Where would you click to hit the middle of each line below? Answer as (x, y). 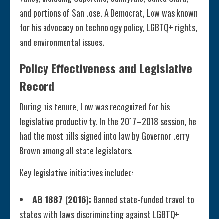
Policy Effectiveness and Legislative (106, 68)
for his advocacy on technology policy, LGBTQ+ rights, (108, 28)
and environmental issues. (62, 42)
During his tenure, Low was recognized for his (95, 107)
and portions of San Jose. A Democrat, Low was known (109, 13)
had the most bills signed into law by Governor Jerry (104, 136)
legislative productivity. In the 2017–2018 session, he (108, 121)
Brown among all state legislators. (76, 151)
